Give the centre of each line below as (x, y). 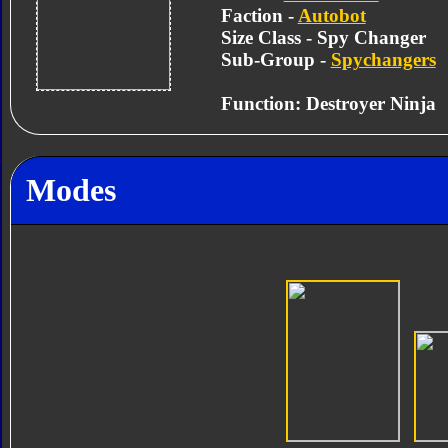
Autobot (331, 15)
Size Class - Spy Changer (323, 37)
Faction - (259, 15)
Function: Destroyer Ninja (328, 103)
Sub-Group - (275, 59)
